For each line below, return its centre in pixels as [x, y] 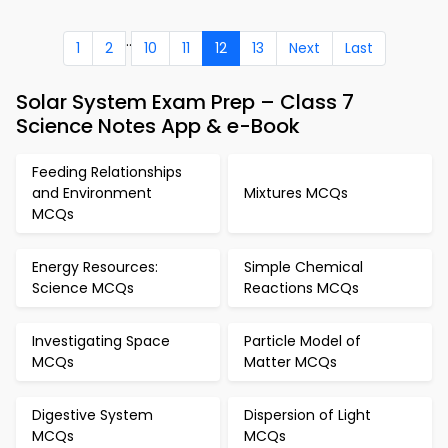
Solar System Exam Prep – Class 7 [185, 102]
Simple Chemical [303, 267]
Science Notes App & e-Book [158, 126]
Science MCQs [83, 288]
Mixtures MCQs [296, 193]
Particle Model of [302, 341]
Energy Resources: [95, 267]
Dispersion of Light [307, 415]
